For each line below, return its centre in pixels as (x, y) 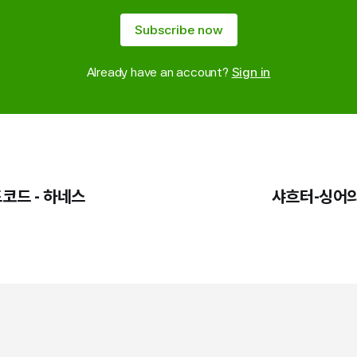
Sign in (251, 72)
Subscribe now (178, 30)
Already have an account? (159, 72)
